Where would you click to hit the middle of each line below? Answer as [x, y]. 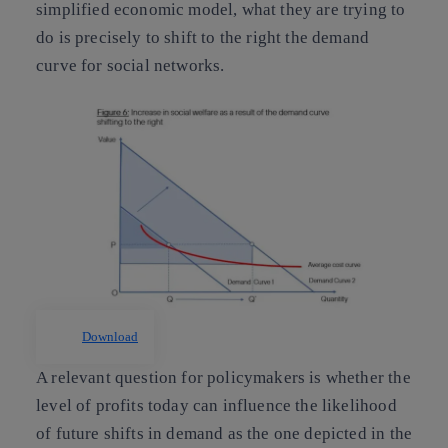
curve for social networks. [130, 65]
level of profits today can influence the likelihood [216, 406]
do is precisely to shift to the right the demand [203, 37]
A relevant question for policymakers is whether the [223, 378]
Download [110, 337]
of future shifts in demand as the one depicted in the [224, 434]
